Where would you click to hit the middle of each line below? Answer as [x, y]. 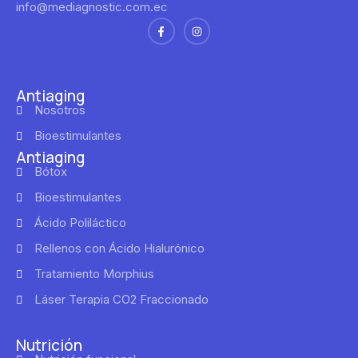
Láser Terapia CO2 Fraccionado [121, 299]
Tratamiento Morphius [94, 273]
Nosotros [60, 109]
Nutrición [49, 345]
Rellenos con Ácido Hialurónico [119, 248]
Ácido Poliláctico [80, 222]
